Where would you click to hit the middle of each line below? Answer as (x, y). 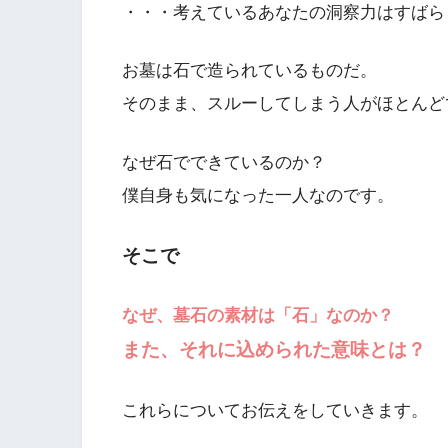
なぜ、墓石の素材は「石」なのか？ (258, 316)
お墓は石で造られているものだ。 (249, 71)
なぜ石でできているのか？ (224, 162)
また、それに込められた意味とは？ (274, 350)
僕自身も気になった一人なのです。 (258, 195)
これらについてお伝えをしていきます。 (275, 410)
